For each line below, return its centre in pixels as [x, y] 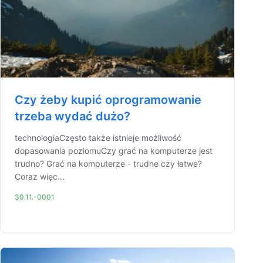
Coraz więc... [40, 176]
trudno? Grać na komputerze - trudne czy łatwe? [108, 163]
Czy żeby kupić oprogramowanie [108, 100]
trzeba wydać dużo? [73, 116]
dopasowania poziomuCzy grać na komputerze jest [114, 151]
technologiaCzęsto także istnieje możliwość [98, 138]
